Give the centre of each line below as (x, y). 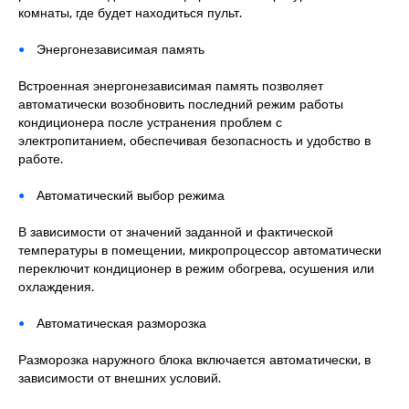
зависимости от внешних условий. (120, 377)
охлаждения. (56, 286)
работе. (41, 158)
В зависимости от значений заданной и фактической (176, 231)
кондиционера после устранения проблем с (150, 121)
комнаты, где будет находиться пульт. (130, 12)
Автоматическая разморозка (121, 322)
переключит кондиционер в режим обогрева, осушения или (196, 267)
